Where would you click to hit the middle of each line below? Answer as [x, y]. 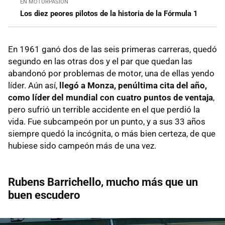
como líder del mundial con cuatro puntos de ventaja [110, 98]
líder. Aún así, [34, 86]
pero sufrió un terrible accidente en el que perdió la [104, 110]
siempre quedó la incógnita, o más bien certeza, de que [112, 134]
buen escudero [44, 195]
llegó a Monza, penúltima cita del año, [133, 86]
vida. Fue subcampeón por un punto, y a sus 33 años [107, 122]
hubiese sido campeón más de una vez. [82, 146]
